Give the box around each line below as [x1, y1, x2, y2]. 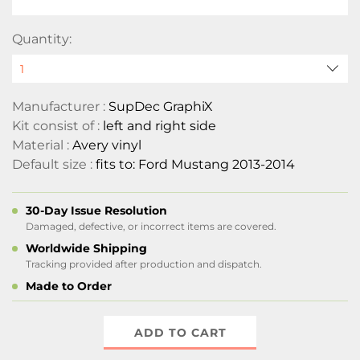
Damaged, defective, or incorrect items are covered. [26, 220, 276, 232]
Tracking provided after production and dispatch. [26, 258, 262, 270]
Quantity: [12, 31, 72, 47]
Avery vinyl [72, 137, 141, 153]
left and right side [103, 118, 216, 133]
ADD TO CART [133, 325, 227, 340]
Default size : [12, 157, 96, 172]
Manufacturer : [12, 99, 108, 114]
